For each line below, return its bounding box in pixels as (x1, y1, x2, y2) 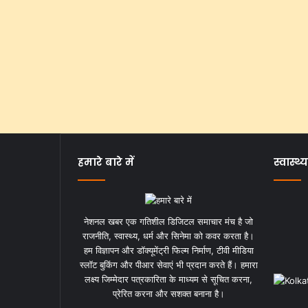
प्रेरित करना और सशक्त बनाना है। (112, 288, 225, 300)
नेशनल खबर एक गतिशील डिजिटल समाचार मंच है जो (84, 216, 254, 228)
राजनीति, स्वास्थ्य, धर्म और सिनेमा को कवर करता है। (82, 230, 255, 242)
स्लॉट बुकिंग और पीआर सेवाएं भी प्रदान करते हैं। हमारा (79, 259, 258, 271)
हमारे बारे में (78, 155, 134, 170)
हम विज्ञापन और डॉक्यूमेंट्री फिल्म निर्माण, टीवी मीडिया (83, 245, 254, 256)
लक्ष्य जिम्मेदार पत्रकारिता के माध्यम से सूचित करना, (85, 274, 253, 285)
